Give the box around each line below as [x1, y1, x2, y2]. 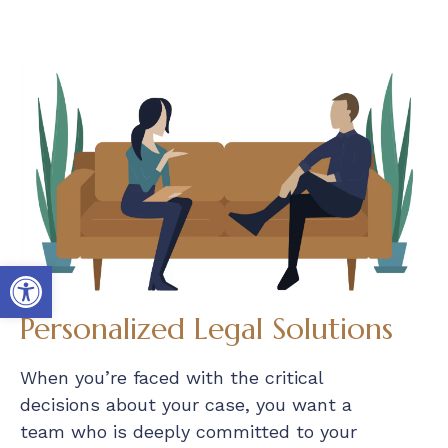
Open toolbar [9, 256, 121, 295]
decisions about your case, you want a [20, 394, 352, 416]
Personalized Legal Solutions [20, 310, 393, 348]
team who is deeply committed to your [20, 421, 357, 443]
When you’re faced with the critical [20, 367, 323, 389]
